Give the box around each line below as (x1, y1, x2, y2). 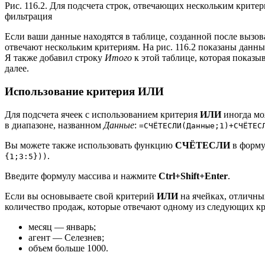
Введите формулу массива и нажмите (5, 170, 159, 181)
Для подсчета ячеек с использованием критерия (5, 109, 200, 119)
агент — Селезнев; (28, 232, 104, 243)
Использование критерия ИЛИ (5, 85, 164, 98)
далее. (5, 63, 29, 74)
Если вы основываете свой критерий (5, 190, 157, 201)
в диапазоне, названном (5, 119, 104, 130)
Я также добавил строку (5, 53, 105, 63)
